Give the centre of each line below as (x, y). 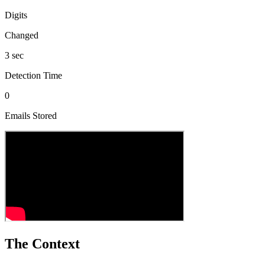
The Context (42, 243)
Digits (16, 15)
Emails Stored (31, 115)
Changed (22, 35)
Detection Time (33, 75)
